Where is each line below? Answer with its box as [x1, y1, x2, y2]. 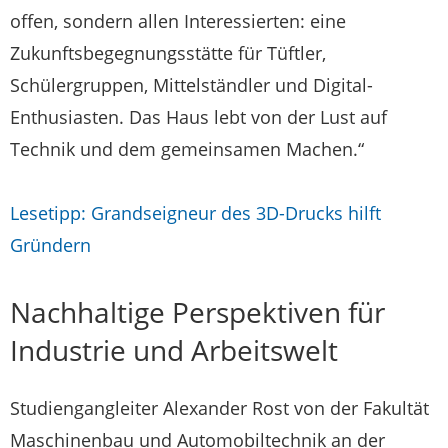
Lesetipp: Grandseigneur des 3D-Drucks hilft [10, 200, 381, 225]
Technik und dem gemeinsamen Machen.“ [10, 136, 364, 161]
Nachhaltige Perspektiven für [10, 292, 385, 331]
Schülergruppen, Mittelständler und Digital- [10, 72, 373, 97]
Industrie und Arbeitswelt [10, 330, 338, 369]
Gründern [10, 232, 91, 257]
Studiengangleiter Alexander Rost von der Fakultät [10, 395, 429, 420]
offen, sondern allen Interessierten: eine [10, 8, 346, 33]
